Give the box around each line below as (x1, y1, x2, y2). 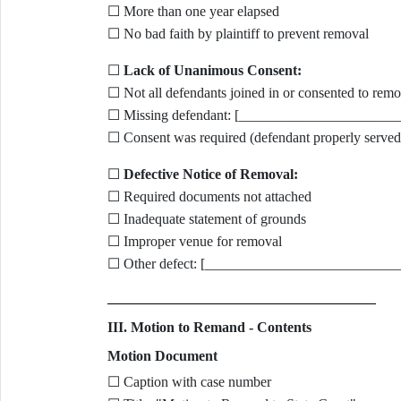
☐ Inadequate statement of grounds (107, 211, 306, 226)
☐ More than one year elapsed (107, 4, 279, 19)
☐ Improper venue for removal (107, 234, 282, 249)
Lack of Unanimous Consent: (123, 63, 302, 78)
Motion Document (107, 348, 218, 363)
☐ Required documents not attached (107, 189, 311, 204)
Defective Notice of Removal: (123, 166, 298, 182)
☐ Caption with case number (107, 374, 271, 389)
